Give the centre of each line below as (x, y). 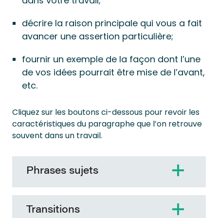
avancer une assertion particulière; (98, 36)
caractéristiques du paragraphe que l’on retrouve (107, 124)
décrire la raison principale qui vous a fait (112, 23)
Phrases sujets (62, 171)
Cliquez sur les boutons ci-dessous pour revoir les (106, 112)
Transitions (53, 210)
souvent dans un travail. (57, 136)
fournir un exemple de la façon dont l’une (111, 59)
